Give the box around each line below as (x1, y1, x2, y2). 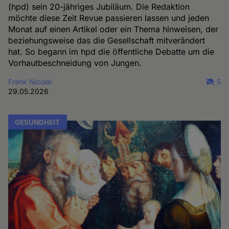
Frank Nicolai (8, 77, 52, 86)
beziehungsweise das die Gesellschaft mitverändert (8, 35, 205, 46)
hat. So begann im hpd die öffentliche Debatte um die (8, 47, 215, 57)
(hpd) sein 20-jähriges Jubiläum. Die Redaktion (8, 2, 190, 12)
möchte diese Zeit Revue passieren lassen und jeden (8, 13, 210, 24)
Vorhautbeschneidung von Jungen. (8, 58, 142, 68)
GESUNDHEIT (15, 118, 60, 126)
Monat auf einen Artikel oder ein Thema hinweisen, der (8, 24, 219, 35)
